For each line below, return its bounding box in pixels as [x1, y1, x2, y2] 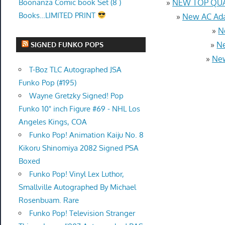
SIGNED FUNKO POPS [31, 40, 104, 49]
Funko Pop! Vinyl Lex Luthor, [29, 169, 124, 179]
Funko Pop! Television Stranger [29, 208, 135, 218]
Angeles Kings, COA [18, 117, 87, 127]
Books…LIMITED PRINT [18, 10, 97, 20]
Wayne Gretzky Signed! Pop [29, 91, 124, 101]
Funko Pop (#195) [18, 78, 76, 88]
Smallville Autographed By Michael [18, 182, 136, 192]
